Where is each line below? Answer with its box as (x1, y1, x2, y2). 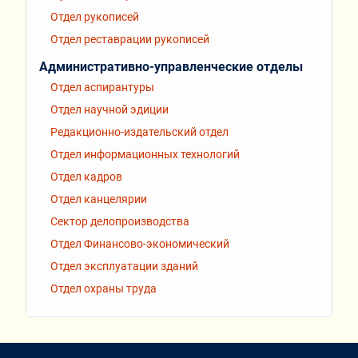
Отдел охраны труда (50, 282, 157, 296)
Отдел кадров (50, 170, 122, 184)
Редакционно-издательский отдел (50, 125, 229, 139)
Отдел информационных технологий (50, 148, 240, 161)
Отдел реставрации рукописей (50, 33, 209, 46)
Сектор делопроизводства (50, 215, 189, 229)
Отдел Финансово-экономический (50, 237, 229, 251)
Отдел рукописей (50, 10, 139, 24)
